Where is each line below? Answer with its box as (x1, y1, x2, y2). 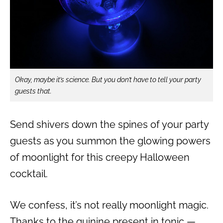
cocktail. (10, 168, 48, 180)
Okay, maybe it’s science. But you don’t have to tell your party (15, 75, 201, 84)
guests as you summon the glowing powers (10, 135, 211, 147)
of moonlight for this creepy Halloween (10, 151, 190, 164)
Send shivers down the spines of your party (10, 118, 209, 131)
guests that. (15, 87, 52, 96)
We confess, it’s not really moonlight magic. (10, 199, 209, 212)
